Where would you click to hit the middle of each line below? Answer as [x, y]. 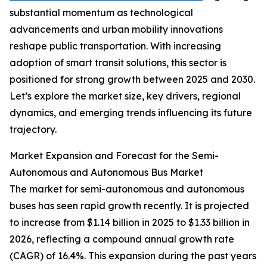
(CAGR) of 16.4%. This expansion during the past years [133, 256]
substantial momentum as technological [101, 13]
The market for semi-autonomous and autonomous [127, 189]
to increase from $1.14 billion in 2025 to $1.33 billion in [130, 223]
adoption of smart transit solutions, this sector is [118, 63]
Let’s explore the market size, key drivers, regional [125, 96]
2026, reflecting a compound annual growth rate [122, 239]
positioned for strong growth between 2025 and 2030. [132, 80]
